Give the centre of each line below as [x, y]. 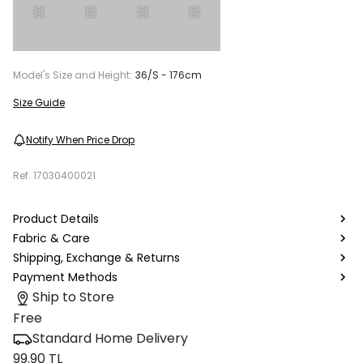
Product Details [56, 218]
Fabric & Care [51, 238]
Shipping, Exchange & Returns [96, 257]
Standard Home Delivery [110, 338]
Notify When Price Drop [80, 140]
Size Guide [39, 103]
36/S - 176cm [169, 75]
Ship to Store [73, 297]
